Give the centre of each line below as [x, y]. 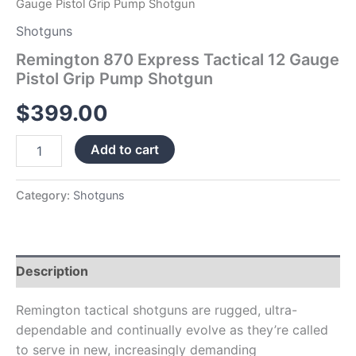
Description [52, 271]
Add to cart [125, 149]
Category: [44, 195]
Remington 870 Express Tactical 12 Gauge [178, 60]
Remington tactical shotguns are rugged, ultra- [157, 310]
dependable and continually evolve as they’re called [172, 329]
